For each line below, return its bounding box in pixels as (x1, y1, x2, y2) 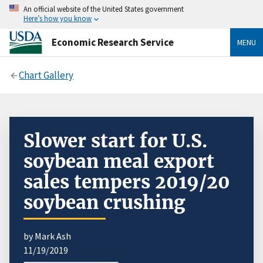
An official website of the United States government (23, 4, 184, 14)
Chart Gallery (19, 68, 74, 82)
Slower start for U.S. (23, 129, 207, 153)
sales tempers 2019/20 (23, 170, 230, 194)
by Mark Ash (23, 230, 71, 242)
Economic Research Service (52, 35, 174, 49)
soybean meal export (23, 149, 214, 173)
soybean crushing (23, 190, 186, 214)
